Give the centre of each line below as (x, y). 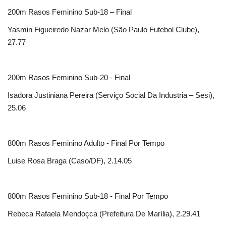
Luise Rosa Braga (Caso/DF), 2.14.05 (70, 161)
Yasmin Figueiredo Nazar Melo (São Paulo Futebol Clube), (103, 30)
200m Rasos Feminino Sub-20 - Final (69, 78)
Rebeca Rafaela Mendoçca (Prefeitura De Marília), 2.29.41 (104, 214)
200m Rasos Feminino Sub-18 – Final (70, 12)
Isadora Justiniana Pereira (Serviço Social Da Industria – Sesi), (111, 95)
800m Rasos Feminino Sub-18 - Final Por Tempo (88, 196)
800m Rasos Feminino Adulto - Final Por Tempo (86, 143)
